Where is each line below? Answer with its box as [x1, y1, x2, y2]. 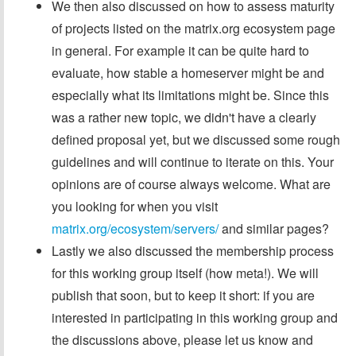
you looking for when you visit [52, 196, 218, 215]
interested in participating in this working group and [52, 308, 338, 327]
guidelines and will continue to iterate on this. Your [52, 152, 334, 171]
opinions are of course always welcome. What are [52, 174, 331, 193]
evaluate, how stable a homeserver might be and [52, 63, 324, 82]
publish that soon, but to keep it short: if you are [52, 285, 315, 304]
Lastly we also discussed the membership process [52, 241, 334, 260]
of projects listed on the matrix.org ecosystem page [52, 18, 335, 37]
